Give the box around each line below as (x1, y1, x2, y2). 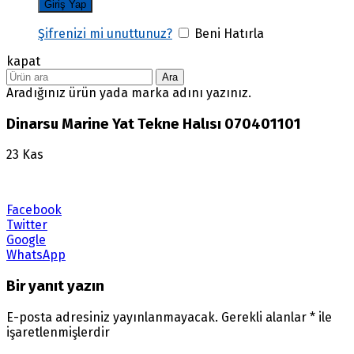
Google (6, 232, 46, 248)
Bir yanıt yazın (6, 277, 104, 296)
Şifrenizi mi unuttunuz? (38, 25, 172, 41)
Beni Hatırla (191, 25, 264, 41)
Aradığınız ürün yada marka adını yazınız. (6, 85, 251, 100)
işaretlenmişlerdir (6, 324, 110, 340)
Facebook (6, 202, 62, 218)
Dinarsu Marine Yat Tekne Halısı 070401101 (6, 115, 301, 133)
